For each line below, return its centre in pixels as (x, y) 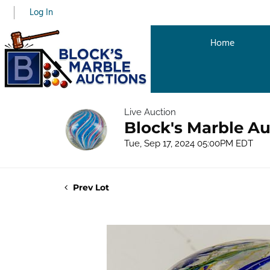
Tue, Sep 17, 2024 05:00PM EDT (189, 143)
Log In (42, 13)
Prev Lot (90, 187)
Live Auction (150, 112)
